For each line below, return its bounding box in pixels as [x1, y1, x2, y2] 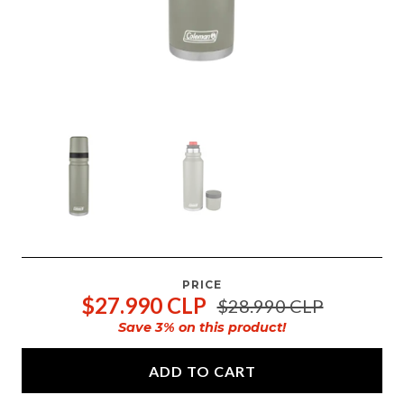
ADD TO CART [148, 362, 256, 380]
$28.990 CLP [216, 294, 324, 317]
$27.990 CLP [80, 291, 207, 318]
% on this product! [163, 319, 286, 336]
